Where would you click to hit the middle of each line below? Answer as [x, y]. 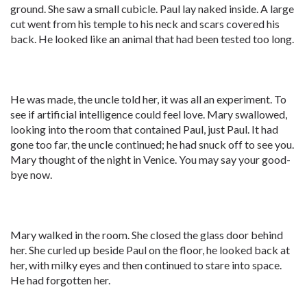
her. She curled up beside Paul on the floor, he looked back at [150, 250]
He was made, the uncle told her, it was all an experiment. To [148, 99]
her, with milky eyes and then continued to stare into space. [146, 265]
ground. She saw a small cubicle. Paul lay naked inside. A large [152, 9]
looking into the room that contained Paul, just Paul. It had [144, 129]
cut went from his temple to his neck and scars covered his [145, 24]
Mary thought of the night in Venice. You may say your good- [150, 159]
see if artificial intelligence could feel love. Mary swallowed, [149, 114]
